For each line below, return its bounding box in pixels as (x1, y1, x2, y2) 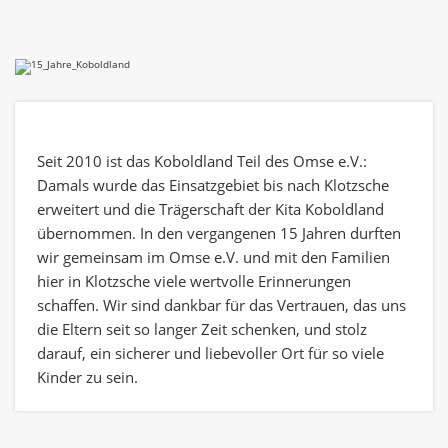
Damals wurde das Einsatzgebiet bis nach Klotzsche (37, 175, 389, 195)
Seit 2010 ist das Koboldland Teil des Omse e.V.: (37, 151, 367, 171)
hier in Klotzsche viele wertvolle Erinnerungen (37, 271, 351, 291)
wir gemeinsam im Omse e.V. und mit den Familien (37, 247, 390, 267)
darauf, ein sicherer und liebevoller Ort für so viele (37, 343, 384, 363)
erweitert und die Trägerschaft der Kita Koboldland (37, 199, 384, 219)
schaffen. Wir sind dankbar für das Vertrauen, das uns (37, 295, 406, 315)
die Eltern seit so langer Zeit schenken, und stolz (37, 319, 367, 339)
